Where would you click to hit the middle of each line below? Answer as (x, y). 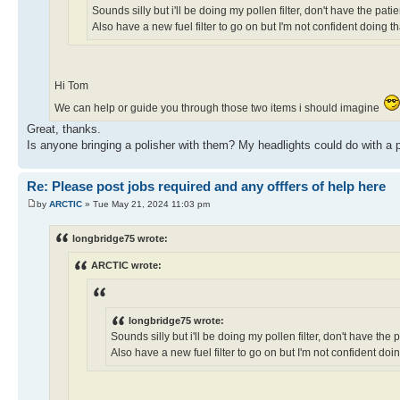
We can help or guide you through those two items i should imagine (218, 108)
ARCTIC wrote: (126, 265)
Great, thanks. (64, 129)
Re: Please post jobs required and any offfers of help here (206, 187)
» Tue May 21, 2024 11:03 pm (146, 204)
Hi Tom (71, 86)
